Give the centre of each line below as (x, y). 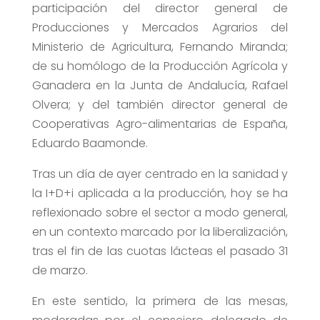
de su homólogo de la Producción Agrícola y (160, 66)
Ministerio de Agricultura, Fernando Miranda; (160, 47)
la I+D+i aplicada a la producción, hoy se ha (160, 194)
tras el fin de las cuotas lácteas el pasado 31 (160, 251)
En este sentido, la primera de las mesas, (160, 301)
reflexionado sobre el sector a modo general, (160, 213)
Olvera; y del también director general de (160, 105)
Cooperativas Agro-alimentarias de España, (160, 124)
